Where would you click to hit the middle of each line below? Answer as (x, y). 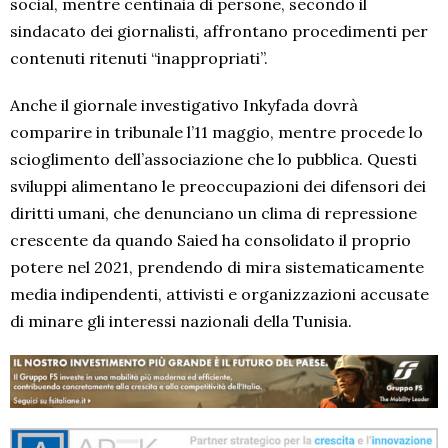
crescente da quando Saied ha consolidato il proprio (210, 240)
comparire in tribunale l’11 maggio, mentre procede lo (216, 132)
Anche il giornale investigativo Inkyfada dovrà (184, 105)
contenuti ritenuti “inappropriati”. (139, 58)
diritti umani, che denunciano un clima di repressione (213, 213)
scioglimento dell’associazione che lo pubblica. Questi (213, 159)
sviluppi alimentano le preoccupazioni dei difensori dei (218, 186)
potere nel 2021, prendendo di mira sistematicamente (217, 267)
